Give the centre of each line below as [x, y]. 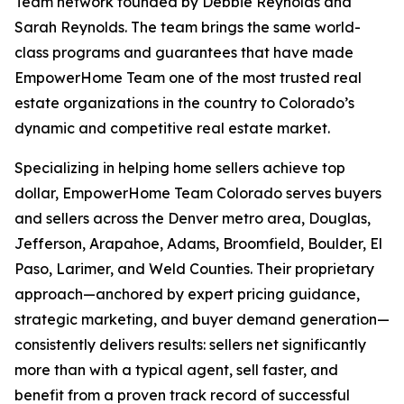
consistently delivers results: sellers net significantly [190, 345]
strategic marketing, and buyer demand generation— [202, 320]
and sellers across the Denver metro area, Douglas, [193, 219]
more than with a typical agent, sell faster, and [176, 370]
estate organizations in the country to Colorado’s [184, 103]
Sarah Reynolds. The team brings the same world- [188, 28]
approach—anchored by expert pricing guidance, [187, 294]
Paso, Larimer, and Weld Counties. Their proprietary [194, 269]
